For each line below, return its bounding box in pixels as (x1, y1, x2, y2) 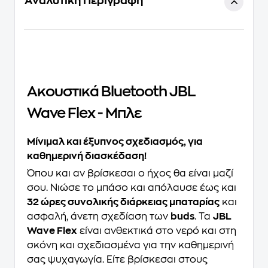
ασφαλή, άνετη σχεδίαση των (27, 212, 170, 221)
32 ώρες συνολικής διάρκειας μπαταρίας (27, 197, 220, 207)
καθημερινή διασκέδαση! (27, 151, 147, 161)
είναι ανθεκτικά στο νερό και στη (77, 226, 236, 236)
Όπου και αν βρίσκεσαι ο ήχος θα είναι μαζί (27, 169, 233, 178)
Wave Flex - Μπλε (27, 106, 141, 120)
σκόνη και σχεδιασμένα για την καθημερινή (27, 240, 234, 250)
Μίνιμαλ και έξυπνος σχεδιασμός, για (27, 137, 203, 147)
